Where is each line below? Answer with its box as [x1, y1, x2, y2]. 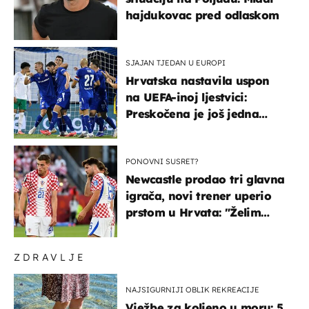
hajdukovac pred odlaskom [126, 8, 279, 22]
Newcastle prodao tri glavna [126, 172, 285, 186]
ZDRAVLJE [14, 250, 86, 263]
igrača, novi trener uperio [126, 188, 271, 203]
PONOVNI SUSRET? [126, 156, 199, 166]
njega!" [126, 221, 166, 236]
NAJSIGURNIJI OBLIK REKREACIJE [126, 284, 259, 295]
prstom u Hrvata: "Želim [126, 205, 261, 219]
